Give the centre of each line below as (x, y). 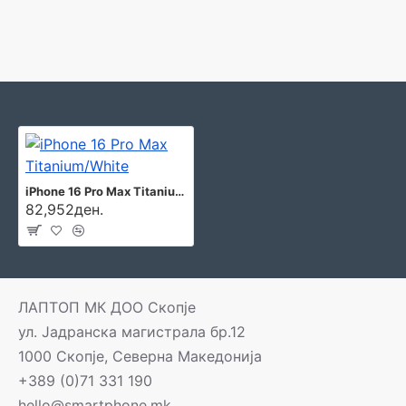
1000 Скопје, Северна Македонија (140, 356)
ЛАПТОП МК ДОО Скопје (107, 307)
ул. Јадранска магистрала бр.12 (132, 332)
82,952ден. (64, 209)
